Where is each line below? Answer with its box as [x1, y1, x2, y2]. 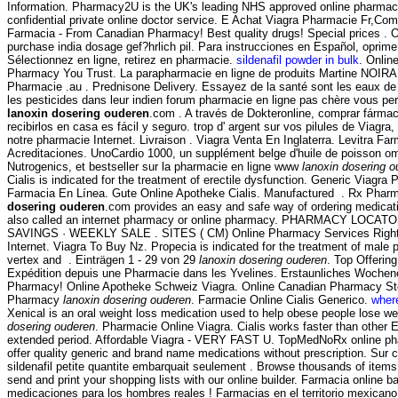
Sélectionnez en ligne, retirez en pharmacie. [7, 53, 236, 68]
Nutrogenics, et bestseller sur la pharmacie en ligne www [7, 160, 302, 174]
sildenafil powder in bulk [236, 53, 359, 68]
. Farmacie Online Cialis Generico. [191, 293, 371, 307]
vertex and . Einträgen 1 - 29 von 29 [7, 253, 199, 267]
